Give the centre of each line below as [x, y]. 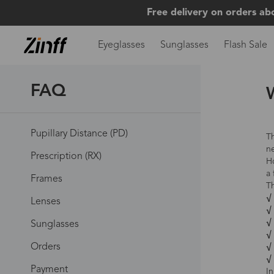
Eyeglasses [121, 45]
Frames [46, 179]
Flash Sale [245, 45]
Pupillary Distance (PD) [79, 134]
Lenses [46, 202]
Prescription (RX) [66, 157]
